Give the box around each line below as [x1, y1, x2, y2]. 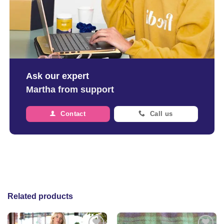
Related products [7, 191, 73, 200]
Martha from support [25, 83, 114, 94]
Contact [60, 109, 86, 117]
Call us [149, 109, 173, 117]
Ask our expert [25, 70, 89, 81]
